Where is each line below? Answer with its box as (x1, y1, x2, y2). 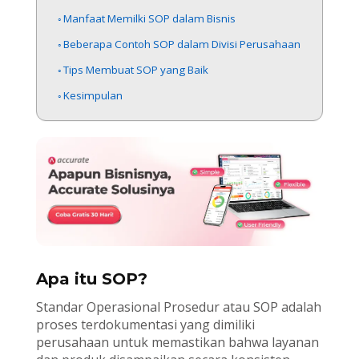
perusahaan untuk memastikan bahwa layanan (35, 333, 319, 352)
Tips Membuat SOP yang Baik (63, 62, 209, 77)
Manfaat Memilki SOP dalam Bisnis (63, 10, 236, 26)
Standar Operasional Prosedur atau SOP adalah (35, 298, 321, 317)
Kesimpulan (63, 87, 123, 103)
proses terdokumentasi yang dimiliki (35, 316, 255, 334)
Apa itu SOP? (35, 269, 147, 289)
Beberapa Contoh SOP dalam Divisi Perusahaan (63, 36, 301, 51)
